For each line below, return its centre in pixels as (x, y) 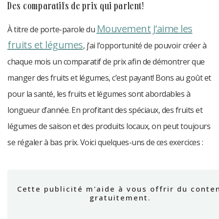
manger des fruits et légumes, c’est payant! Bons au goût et (109, 78)
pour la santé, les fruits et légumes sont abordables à (99, 94)
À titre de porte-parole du (52, 30)
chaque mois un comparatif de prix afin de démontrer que (106, 62)
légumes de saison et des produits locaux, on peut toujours (109, 126)
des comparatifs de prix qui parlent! (78, 7)
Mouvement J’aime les (144, 29)
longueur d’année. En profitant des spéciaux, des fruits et (105, 110)
